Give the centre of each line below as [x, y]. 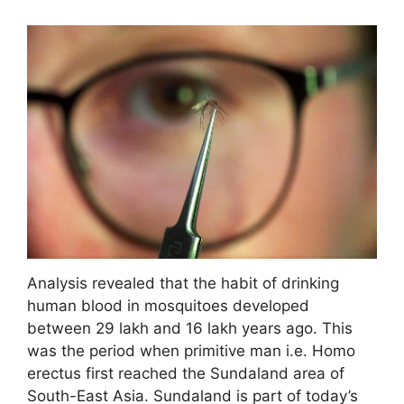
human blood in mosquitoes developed [168, 306]
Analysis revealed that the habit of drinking [183, 284]
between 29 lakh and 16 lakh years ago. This [190, 329]
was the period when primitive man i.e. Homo [191, 351]
